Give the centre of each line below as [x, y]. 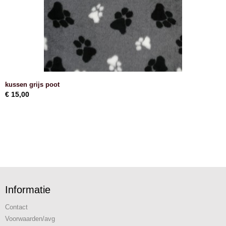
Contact [16, 207]
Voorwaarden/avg [30, 219]
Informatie [28, 190]
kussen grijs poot [32, 84]
